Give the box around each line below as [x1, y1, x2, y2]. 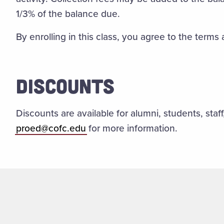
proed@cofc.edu [15, 121, 86, 135]
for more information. [85, 121, 177, 135]
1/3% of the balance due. [15, 6, 122, 21]
